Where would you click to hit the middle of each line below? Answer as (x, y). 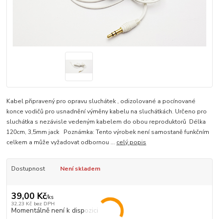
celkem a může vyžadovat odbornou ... (62, 142)
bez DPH (44, 204)
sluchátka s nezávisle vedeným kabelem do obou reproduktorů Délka (106, 121)
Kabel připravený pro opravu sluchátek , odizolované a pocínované (101, 101)
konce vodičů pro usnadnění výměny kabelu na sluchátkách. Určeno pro (107, 111)
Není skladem (80, 168)
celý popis (131, 142)
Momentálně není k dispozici (55, 211)
